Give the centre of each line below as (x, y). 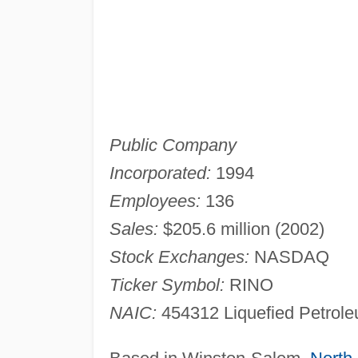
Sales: (133, 229)
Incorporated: (160, 173)
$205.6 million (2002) (241, 229)
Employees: (155, 201)
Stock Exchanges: (179, 257)
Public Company (173, 145)
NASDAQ (289, 257)
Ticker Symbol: (167, 284)
